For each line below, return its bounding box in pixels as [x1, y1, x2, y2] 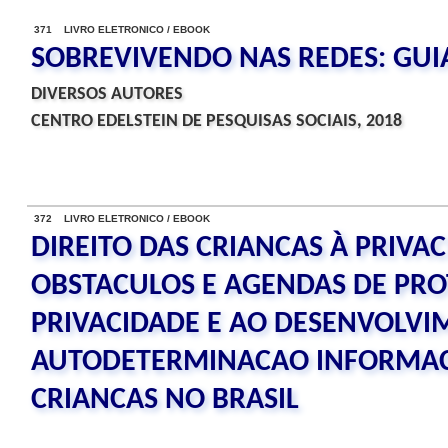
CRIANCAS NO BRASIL [31, 385, 299, 416]
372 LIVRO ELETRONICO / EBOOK [34, 213, 210, 224]
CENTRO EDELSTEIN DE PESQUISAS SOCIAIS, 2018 [31, 112, 402, 131]
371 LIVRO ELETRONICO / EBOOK [34, 24, 210, 35]
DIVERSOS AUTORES [31, 85, 183, 104]
